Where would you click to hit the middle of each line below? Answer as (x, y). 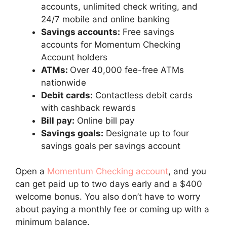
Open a (31, 172)
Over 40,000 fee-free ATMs (127, 70)
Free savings (147, 32)
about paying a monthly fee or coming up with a (112, 210)
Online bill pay (104, 120)
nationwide (64, 82)
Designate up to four (146, 133)
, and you (187, 172)
